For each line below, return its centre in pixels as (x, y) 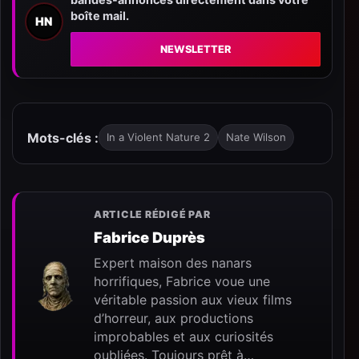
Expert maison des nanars (173, 263)
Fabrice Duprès (149, 238)
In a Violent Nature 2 (158, 137)
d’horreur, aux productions (173, 319)
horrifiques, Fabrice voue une (182, 282)
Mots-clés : (63, 137)
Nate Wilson (256, 137)
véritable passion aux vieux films (193, 300)
